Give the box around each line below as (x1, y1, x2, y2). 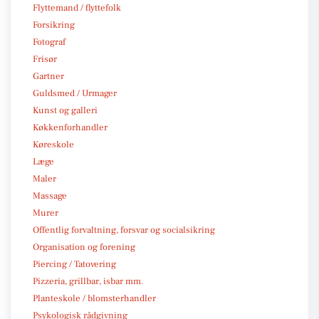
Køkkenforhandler (33, 121, 108, 133)
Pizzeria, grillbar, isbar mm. (33, 275, 144, 287)
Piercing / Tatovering (33, 258, 116, 270)
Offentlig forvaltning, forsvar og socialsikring (33, 224, 215, 236)
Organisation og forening (33, 241, 135, 253)
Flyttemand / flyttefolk (33, 1, 121, 14)
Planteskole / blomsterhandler (33, 292, 156, 304)
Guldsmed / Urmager (33, 87, 117, 99)
